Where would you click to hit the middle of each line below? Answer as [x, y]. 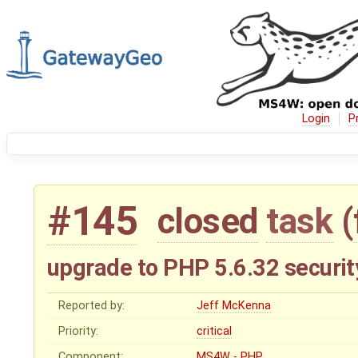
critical [215, 332]
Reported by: [92, 306]
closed [207, 222]
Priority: [79, 332]
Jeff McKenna [234, 306]
